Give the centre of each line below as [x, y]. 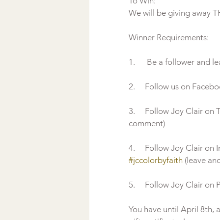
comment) [147, 123]
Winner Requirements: [171, 37]
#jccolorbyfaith [156, 160]
